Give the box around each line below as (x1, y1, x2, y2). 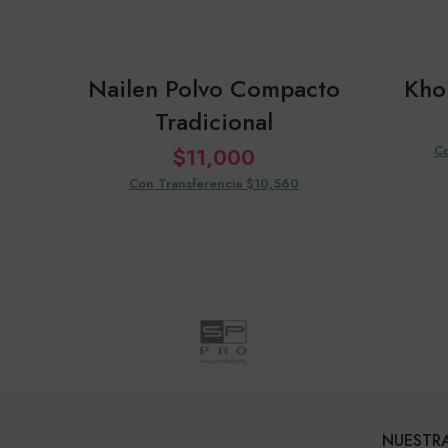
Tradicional (154, 103, 273, 139)
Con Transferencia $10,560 (128, 173, 299, 193)
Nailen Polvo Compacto (87, 70, 340, 106)
